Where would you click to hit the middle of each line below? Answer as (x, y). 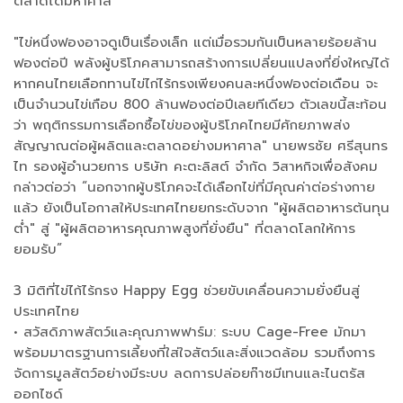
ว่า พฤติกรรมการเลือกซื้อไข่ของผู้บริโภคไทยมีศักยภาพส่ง (182, 125)
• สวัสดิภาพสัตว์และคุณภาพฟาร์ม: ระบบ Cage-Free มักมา (190, 332)
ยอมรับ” (38, 250)
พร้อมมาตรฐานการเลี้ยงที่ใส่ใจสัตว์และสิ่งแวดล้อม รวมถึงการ (194, 353)
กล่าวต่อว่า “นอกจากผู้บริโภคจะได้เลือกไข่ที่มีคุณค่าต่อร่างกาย (194, 188)
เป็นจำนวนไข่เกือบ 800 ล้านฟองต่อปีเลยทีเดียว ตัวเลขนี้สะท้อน (200, 105)
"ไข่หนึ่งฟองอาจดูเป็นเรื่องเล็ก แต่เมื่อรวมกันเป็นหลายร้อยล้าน (195, 43)
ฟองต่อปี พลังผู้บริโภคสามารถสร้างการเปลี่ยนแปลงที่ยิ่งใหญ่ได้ (201, 63)
